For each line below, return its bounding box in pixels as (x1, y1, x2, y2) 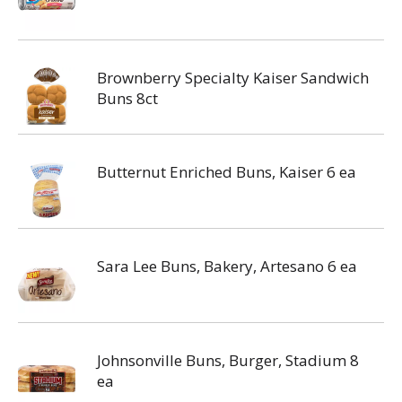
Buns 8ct (97, 88, 158, 109)
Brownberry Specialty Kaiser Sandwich (97, 67, 369, 88)
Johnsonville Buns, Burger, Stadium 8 (97, 350, 359, 371)
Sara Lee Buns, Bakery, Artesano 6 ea (97, 256, 357, 276)
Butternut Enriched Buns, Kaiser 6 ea (97, 162, 356, 182)
